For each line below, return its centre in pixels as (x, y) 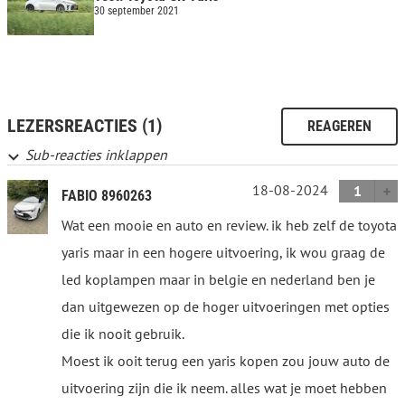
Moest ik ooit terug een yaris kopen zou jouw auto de (226, 360)
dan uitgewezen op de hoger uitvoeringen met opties (226, 306)
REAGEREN (339, 126)
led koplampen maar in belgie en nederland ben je (218, 279)
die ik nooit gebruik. (123, 333)
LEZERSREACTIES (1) (85, 126)
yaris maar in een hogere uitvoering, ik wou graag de (223, 252)
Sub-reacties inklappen (96, 154)
